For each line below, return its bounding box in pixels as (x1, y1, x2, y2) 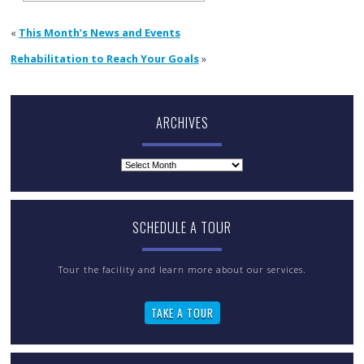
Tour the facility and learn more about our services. (58, 263, 306, 276)
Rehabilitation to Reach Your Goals (10, 50, 199, 66)
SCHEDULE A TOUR (132, 218, 232, 238)
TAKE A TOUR (150, 305, 214, 322)
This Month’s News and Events (18, 24, 180, 40)
